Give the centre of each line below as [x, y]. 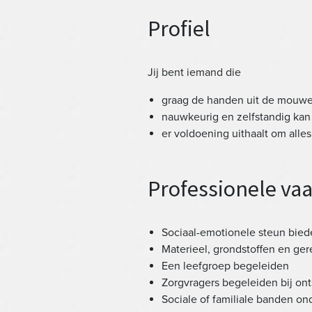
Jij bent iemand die [194, 72]
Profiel [179, 29]
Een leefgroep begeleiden [225, 266]
